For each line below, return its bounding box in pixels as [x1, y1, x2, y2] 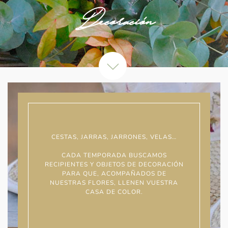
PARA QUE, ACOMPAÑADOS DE [62, 169, 166, 178]
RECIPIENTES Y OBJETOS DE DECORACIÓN [44, 160, 184, 168]
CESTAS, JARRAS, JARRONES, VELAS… [51, 133, 177, 141]
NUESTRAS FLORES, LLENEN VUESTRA [50, 179, 178, 187]
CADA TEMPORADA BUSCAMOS [61, 151, 167, 159]
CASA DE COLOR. [85, 188, 143, 196]
